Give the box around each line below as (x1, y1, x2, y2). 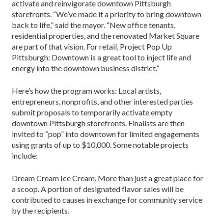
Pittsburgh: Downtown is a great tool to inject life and (12, 52, 191, 62)
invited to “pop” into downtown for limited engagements (12, 129, 199, 138)
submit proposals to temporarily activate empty (12, 107, 172, 117)
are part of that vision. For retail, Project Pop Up (12, 41, 172, 51)
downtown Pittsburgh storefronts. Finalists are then (12, 118, 185, 128)
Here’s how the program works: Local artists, (12, 85, 161, 95)
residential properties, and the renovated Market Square (12, 30, 199, 40)
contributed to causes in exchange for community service (12, 194, 202, 204)
